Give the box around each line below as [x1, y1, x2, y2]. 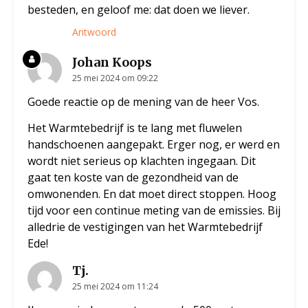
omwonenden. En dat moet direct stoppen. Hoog [27, 186, 276, 202]
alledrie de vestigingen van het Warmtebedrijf [27, 219, 263, 235]
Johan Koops [72, 54, 152, 71]
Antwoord [72, 25, 116, 39]
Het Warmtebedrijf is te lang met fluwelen [27, 120, 242, 136]
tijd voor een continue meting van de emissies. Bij [27, 203, 280, 219]
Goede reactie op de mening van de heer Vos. [27, 94, 259, 110]
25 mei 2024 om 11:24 [72, 280, 158, 293]
